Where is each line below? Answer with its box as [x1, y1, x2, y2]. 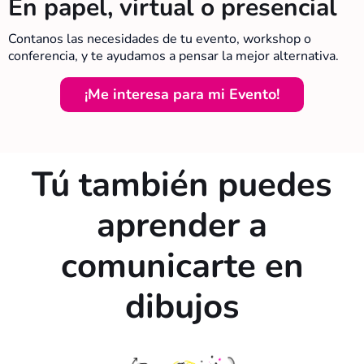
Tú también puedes [32, 161, 332, 208]
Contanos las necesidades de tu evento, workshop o [8, 29, 311, 48]
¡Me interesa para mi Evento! [84, 84, 279, 104]
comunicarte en [60, 242, 304, 289]
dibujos [124, 283, 240, 330]
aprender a [97, 201, 267, 249]
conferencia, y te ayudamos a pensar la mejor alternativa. [8, 46, 339, 65]
